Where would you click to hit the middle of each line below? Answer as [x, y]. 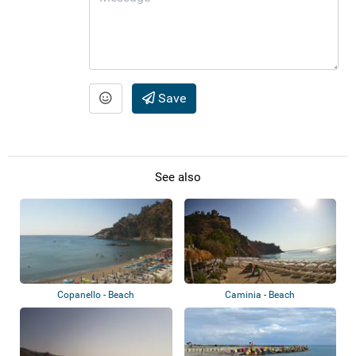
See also [178, 177]
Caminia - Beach [260, 294]
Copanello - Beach [96, 294]
